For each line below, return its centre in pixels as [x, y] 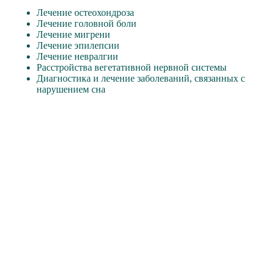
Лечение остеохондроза [85, 13]
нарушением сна [71, 90]
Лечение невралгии [77, 57]
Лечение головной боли [87, 24]
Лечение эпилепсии [78, 46]
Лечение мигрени [73, 35]
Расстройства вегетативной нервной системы [132, 68]
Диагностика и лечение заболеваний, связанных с [141, 79]
